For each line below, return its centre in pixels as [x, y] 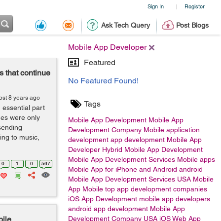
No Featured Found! [103, 81]
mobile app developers [175, 199]
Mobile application [172, 130]
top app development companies [156, 189]
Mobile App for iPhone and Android [123, 169]
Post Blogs [192, 25]
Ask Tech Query [125, 25]
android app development [108, 209]
